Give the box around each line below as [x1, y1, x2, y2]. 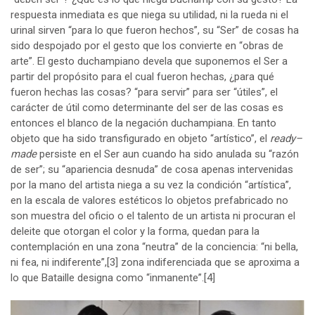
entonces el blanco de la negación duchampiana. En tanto [11, 116, 276, 129]
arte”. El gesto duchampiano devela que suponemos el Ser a [11, 54, 288, 67]
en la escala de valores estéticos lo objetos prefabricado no [11, 193, 288, 207]
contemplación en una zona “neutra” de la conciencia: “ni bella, [11, 240, 298, 253]
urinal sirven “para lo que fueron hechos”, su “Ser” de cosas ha [11, 23, 299, 37]
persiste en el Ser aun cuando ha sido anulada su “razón [37, 147, 299, 160]
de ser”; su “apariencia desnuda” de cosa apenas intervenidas [11, 162, 293, 176]
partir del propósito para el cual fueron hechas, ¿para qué [11, 70, 274, 83]
